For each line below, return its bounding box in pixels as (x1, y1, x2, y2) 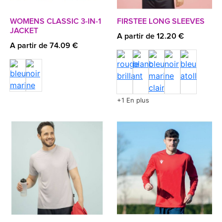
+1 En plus (117, 96, 149, 104)
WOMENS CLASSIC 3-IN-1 (10, 17, 101, 25)
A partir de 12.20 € (117, 32, 184, 40)
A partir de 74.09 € (10, 42, 78, 50)
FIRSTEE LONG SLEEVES (117, 17, 205, 25)
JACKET (10, 27, 38, 35)
